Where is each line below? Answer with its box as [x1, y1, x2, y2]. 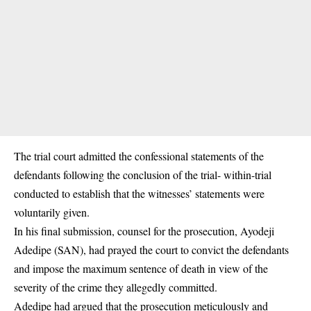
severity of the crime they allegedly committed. [14, 280, 217, 294]
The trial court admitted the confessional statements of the [14, 149, 264, 163]
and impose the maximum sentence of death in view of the [14, 261, 268, 276]
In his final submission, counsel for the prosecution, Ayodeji [14, 224, 274, 238]
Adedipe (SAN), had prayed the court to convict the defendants [14, 242, 289, 257]
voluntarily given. [14, 205, 90, 219]
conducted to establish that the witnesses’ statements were [14, 186, 264, 201]
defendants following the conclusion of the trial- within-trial [14, 167, 271, 182]
